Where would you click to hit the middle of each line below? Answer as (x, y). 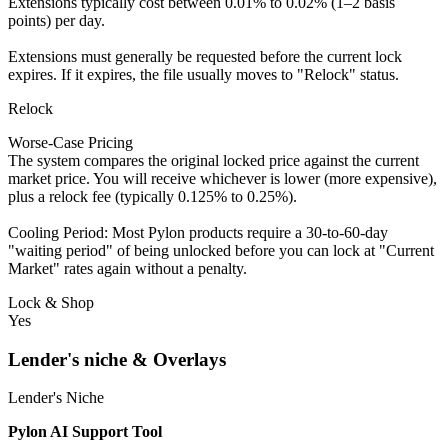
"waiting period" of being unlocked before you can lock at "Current (221, 251)
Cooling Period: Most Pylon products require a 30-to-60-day (198, 233)
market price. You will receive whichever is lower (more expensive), (222, 179)
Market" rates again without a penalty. (127, 269)
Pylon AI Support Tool (87, 432)
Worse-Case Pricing (70, 143)
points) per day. (56, 21)
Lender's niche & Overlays (117, 359)
